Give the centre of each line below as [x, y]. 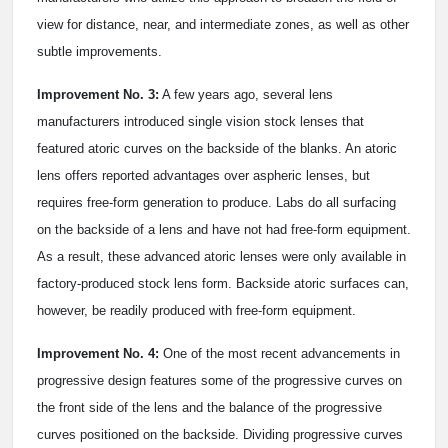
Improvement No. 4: [98, 354]
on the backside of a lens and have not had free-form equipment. [224, 230]
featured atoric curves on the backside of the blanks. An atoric [217, 149]
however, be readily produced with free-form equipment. [196, 311]
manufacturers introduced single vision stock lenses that [200, 122]
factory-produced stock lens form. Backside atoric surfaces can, [223, 284]
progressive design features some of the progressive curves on [219, 381]
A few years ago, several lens [246, 95]
